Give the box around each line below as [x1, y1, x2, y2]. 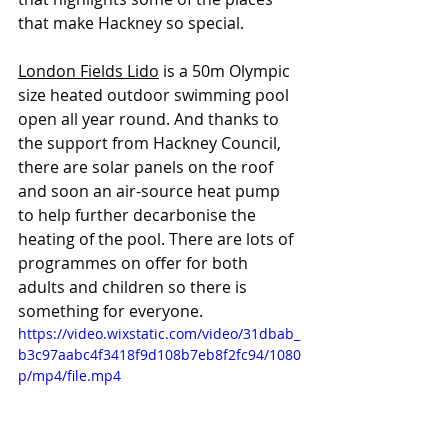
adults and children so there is [18, 276, 251, 298]
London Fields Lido [18, 60, 159, 82]
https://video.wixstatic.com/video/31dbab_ [18, 324, 300, 343]
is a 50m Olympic [159, 60, 294, 82]
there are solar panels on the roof [18, 156, 277, 178]
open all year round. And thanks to [18, 108, 283, 130]
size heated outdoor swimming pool [18, 84, 293, 106]
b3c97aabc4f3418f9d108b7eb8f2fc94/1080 [18, 345, 301, 364]
